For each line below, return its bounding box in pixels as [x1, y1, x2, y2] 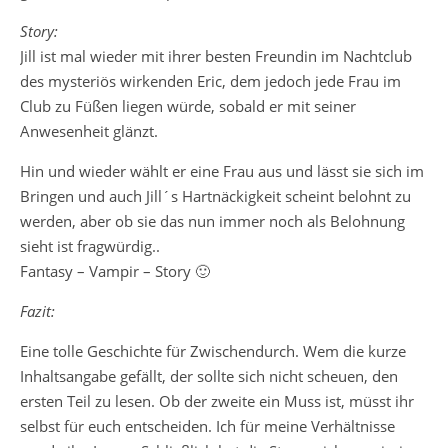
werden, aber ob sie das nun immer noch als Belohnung [20, 211, 405, 231]
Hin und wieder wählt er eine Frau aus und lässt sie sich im [20, 161, 424, 181]
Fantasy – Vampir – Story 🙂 [20, 261, 210, 281]
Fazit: [20, 301, 55, 321]
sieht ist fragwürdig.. [20, 236, 160, 256]
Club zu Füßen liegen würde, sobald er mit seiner [20, 96, 356, 116]
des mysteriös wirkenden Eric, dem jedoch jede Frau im [20, 71, 401, 91]
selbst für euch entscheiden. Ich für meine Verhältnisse [20, 416, 395, 436]
